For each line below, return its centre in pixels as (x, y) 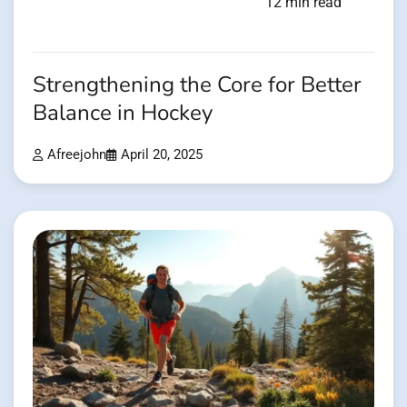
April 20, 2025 (162, 155)
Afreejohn (77, 155)
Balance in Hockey (123, 114)
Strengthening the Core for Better (197, 85)
